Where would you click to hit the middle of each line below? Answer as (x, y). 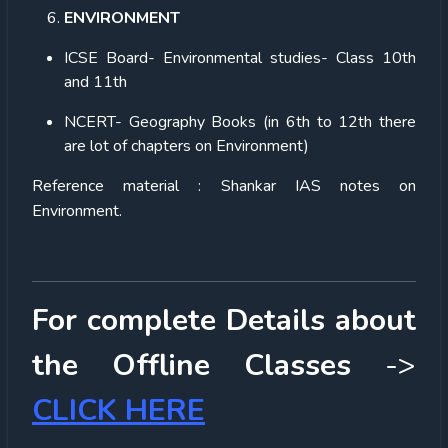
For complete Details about (224, 320)
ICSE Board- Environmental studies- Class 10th (240, 57)
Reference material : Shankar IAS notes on (224, 185)
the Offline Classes (191, 365)
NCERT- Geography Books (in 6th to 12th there (240, 121)
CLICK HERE (118, 410)
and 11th (95, 81)
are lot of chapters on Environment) (186, 145)
